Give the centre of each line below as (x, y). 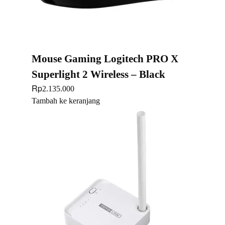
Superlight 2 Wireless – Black (98, 74)
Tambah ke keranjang (66, 100)
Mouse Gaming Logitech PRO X (105, 59)
